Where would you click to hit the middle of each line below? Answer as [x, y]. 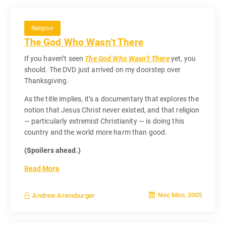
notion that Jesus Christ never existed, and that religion [112, 110]
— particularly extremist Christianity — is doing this [104, 121]
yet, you [182, 58]
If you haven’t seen [54, 58]
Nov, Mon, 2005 [179, 195]
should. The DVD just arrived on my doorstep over [102, 69]
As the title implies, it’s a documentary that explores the [111, 99]
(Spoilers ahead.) [52, 150]
